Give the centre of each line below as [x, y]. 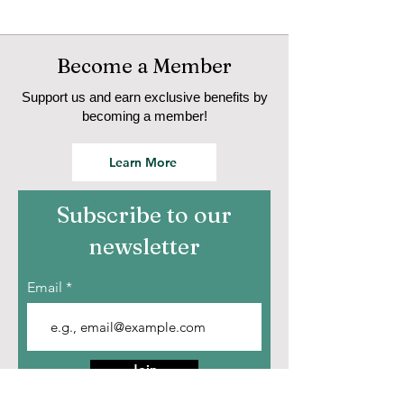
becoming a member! [144, 115]
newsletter [144, 246]
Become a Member [144, 65]
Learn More [142, 162]
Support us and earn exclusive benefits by [144, 96]
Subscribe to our [144, 214]
